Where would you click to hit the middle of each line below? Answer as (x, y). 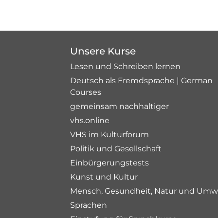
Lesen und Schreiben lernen (125, 66)
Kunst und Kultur (104, 177)
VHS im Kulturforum (109, 135)
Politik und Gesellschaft (116, 149)
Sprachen (89, 205)
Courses (86, 92)
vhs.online (90, 120)
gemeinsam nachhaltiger (119, 106)
